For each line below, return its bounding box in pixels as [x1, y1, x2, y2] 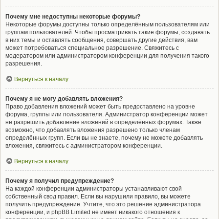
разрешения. [5, 60, 42, 67]
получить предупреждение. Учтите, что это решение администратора [5, 201, 201, 208]
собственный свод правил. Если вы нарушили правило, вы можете [5, 193, 191, 200]
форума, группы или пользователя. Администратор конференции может [5, 111, 208, 118]
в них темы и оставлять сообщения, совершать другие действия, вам [5, 37, 197, 44]
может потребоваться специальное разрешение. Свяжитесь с [5, 44, 179, 51]
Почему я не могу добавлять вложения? [5, 95, 123, 102]
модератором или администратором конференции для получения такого [5, 52, 209, 59]
